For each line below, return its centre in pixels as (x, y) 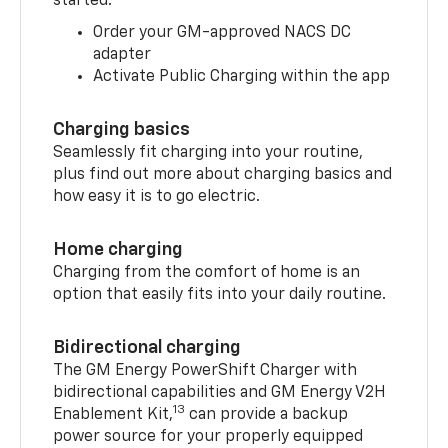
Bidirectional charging (147, 347)
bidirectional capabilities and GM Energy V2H (220, 392)
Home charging (118, 249)
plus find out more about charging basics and (223, 174)
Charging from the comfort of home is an (207, 272)
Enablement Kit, (113, 414)
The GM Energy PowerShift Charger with (205, 370)
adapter (122, 54)
